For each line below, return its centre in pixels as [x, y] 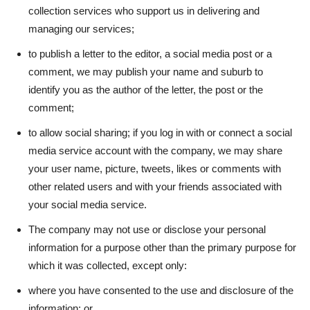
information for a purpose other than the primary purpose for [162, 247]
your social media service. [88, 204]
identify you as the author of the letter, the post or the [146, 90]
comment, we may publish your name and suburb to [146, 72]
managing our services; [81, 29]
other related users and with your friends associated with [155, 186]
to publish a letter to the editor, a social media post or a [150, 54]
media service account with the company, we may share [155, 151]
